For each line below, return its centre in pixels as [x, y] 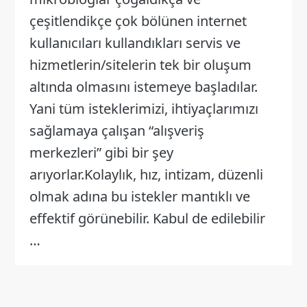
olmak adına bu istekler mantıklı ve [139, 196]
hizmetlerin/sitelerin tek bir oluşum [140, 64]
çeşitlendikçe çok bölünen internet [138, 21]
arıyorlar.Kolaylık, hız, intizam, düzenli [146, 174]
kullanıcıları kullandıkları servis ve [135, 42]
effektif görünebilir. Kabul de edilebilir [147, 218]
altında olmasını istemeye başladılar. [143, 86]
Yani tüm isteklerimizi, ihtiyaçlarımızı [144, 108]
